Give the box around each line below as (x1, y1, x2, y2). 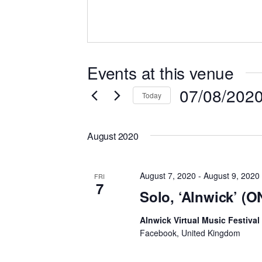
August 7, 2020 (140, 169, 196, 181)
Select (179, 108, 206, 121)
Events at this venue (87, 60, 234, 84)
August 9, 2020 (204, 169, 260, 181)
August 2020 (87, 129, 139, 143)
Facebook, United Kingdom (140, 226, 240, 239)
